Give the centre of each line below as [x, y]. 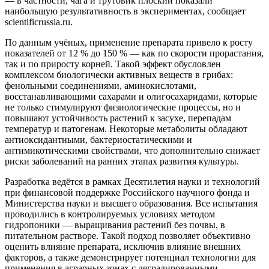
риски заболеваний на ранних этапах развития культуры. [122, 161]
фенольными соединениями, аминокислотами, [101, 85]
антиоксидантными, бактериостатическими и [98, 139]
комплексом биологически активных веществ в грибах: [119, 74]
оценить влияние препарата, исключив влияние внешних [123, 246]
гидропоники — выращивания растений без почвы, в [115, 225]
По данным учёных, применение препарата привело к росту [129, 42]
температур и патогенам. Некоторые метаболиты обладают [126, 128]
